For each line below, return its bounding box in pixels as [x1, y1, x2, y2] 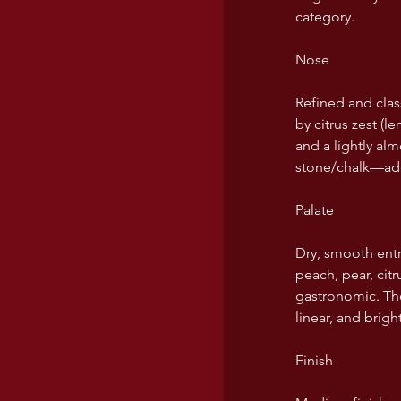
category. [295, 8, 354, 25]
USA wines [260, 16, 351, 37]
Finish [295, 352, 333, 369]
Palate [295, 201, 334, 218]
